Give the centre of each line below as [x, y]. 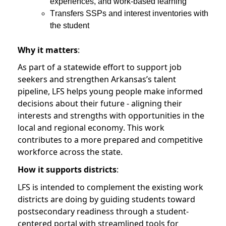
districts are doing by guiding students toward [106, 199]
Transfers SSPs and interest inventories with [129, 13]
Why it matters [48, 50]
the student [71, 25]
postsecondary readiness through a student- [103, 211]
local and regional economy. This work [91, 128]
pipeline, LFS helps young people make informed [110, 92]
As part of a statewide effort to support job [100, 67]
